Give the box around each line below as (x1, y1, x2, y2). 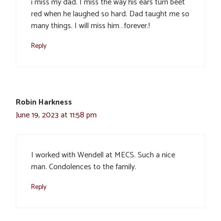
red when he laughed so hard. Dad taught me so (31, 7, 189, 21)
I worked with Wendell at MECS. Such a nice (31, 148, 175, 162)
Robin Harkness (16, 96, 72, 110)
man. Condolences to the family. (31, 160, 136, 174)
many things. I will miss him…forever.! (31, 19, 150, 33)
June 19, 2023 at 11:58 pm (16, 109, 97, 122)
